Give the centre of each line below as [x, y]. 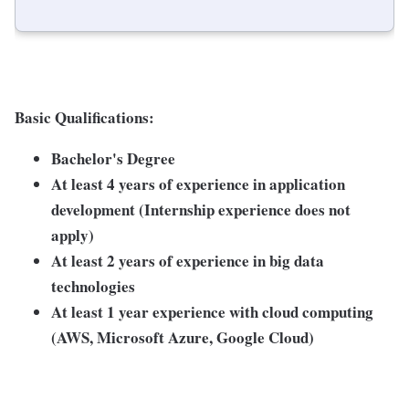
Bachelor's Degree [113, 159]
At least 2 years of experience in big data [188, 261]
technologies [93, 287]
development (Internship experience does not [201, 210]
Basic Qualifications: [84, 118]
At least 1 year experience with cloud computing [212, 312]
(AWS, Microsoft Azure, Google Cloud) [183, 338]
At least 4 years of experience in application [198, 184]
